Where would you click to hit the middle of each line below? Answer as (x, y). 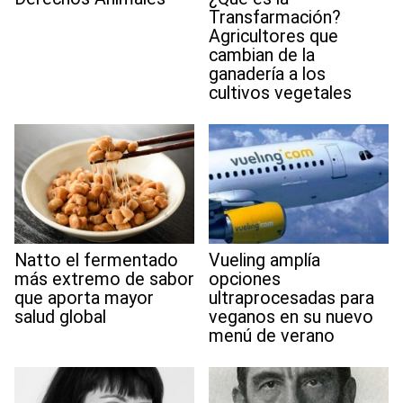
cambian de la (262, 55)
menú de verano (272, 336)
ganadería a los (267, 74)
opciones (245, 279)
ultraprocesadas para (291, 298)
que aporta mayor (84, 298)
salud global (60, 317)
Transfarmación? (275, 17)
